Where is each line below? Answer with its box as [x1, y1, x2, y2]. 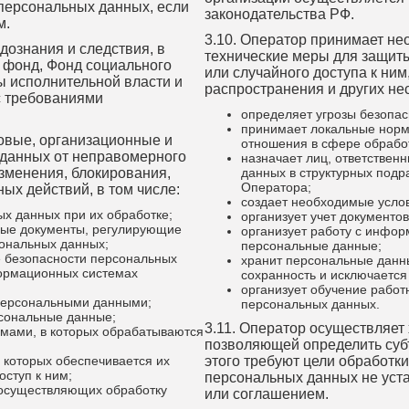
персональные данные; [241, 238, 382, 253]
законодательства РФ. [204, 6, 354, 22]
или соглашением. [204, 386, 329, 402]
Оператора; [241, 180, 311, 194]
